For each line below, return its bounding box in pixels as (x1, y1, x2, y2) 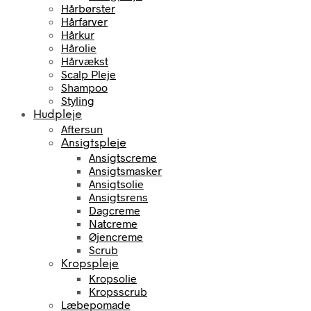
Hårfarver (61, 14, 108, 28)
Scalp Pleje (61, 67, 116, 81)
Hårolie (61, 40, 96, 54)
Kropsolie (89, 271, 137, 285)
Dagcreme (89, 203, 140, 217)
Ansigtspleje (61, 137, 126, 149)
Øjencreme (89, 229, 143, 243)
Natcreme (89, 216, 137, 230)
